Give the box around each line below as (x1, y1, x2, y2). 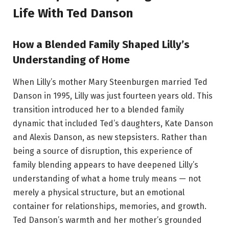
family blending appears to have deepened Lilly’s (13, 160, 198, 170)
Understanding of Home (13, 54, 130, 66)
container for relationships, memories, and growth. (13, 201, 207, 212)
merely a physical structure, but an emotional (13, 188, 185, 198)
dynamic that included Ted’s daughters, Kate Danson (13, 119, 213, 129)
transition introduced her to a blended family (13, 105, 184, 115)
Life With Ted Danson (13, 6, 133, 21)
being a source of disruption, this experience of (13, 146, 192, 156)
